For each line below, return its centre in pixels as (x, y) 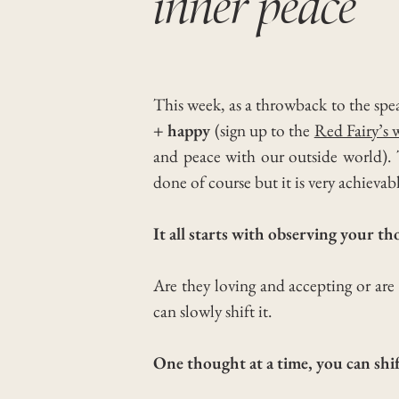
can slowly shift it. (212, 311)
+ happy (184, 130)
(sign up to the (264, 130)
